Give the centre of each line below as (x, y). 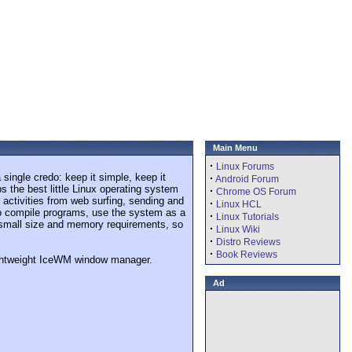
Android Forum (247, 179)
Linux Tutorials (247, 217)
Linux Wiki (238, 229)
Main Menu (235, 148)
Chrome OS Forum (256, 192)
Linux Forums (245, 167)
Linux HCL (239, 204)
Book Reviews (247, 255)
